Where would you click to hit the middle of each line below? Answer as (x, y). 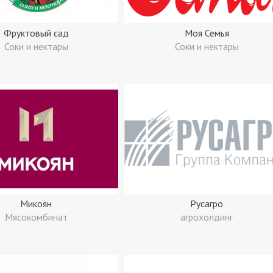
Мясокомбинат (36, 217)
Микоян (36, 204)
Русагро (207, 204)
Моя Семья (207, 33)
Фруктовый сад (36, 33)
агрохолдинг (207, 217)
